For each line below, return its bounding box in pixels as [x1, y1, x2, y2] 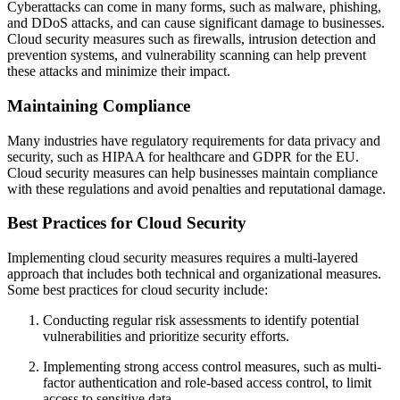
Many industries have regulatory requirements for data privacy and [7, 132, 380, 148]
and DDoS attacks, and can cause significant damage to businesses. [7, 15, 385, 31]
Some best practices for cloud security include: [7, 282, 268, 297]
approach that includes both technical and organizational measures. [7, 266, 381, 281]
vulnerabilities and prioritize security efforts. [43, 329, 289, 344]
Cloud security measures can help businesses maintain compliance [7, 164, 378, 180]
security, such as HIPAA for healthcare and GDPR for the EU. [7, 148, 359, 164]
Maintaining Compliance [7, 96, 190, 115]
